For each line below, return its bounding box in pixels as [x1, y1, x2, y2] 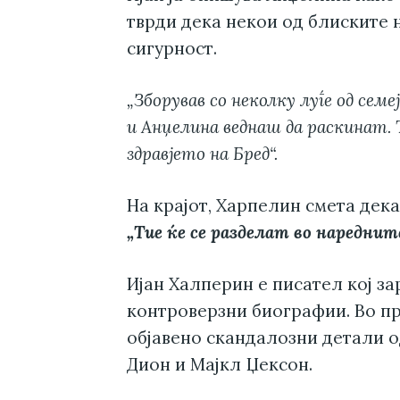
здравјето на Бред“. [127, 143, 278, 165]
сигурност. [127, 37, 217, 60]
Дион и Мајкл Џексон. [127, 354, 312, 376]
